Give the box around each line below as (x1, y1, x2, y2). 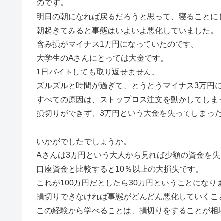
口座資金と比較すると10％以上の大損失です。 (37, 165, 203, 174)
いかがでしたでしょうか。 (37, 137, 131, 146)
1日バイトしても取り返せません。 (37, 68, 159, 76)
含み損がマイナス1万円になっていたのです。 (37, 40, 199, 49)
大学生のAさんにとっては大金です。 (37, 54, 168, 63)
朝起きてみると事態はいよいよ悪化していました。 (37, 26, 218, 35)
